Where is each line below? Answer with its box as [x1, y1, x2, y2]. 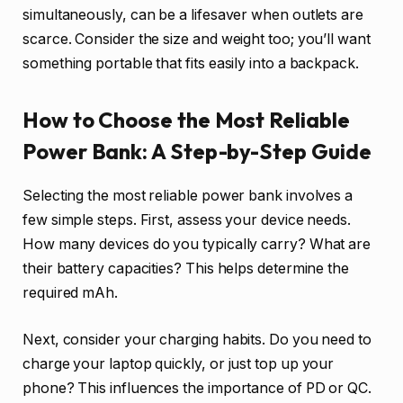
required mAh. [22, 284, 118, 302]
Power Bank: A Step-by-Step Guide [22, 138, 372, 166]
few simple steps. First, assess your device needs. [22, 211, 352, 229]
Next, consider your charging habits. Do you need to [22, 330, 372, 348]
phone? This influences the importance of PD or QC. [22, 379, 372, 397]
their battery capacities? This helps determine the [22, 260, 350, 278]
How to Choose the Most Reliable [22, 106, 350, 134]
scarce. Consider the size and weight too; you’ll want [22, 30, 371, 48]
